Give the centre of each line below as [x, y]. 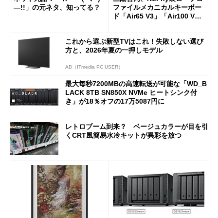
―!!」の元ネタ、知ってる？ [57, 8]
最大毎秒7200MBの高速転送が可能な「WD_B [136, 84]
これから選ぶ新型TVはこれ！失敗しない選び [134, 41]
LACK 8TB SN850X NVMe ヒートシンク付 [131, 93]
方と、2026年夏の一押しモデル [114, 50]
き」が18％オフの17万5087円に [115, 101]
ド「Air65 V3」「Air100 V [154, 16]
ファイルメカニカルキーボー [157, 8]
